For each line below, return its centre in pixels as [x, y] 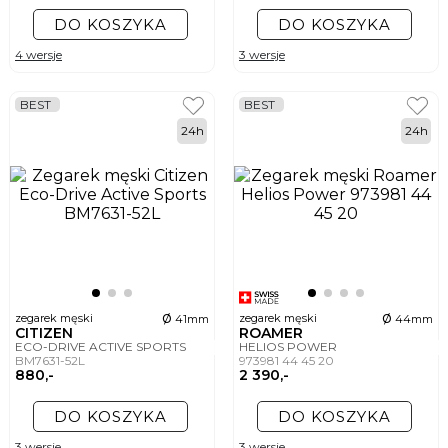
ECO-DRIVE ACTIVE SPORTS [102, 347]
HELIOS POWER [289, 347]
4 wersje [38, 55]
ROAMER [273, 333]
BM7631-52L [51, 361]
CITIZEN [46, 333]
